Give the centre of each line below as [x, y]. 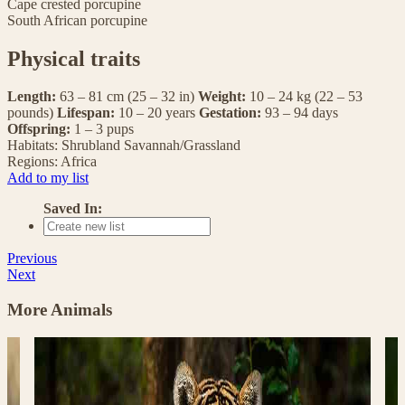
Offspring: [41, 129]
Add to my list [48, 178]
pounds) [32, 113]
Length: [33, 97]
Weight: [224, 97]
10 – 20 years [159, 113]
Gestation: [232, 113]
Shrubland [91, 146]
